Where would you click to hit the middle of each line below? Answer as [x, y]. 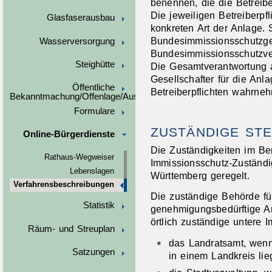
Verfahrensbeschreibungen [63, 185]
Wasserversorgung [77, 41]
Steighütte [95, 64]
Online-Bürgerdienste [69, 134]
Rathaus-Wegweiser [79, 158]
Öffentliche [93, 88]
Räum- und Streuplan [71, 229]
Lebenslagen [92, 171]
